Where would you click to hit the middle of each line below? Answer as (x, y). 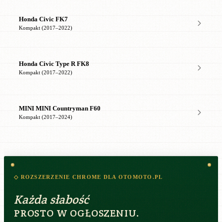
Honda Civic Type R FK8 (54, 64)
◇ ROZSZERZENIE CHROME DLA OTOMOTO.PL (88, 177)
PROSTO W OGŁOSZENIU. (77, 213)
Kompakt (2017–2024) (46, 117)
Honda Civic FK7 (43, 20)
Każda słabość (51, 199)
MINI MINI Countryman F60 (60, 109)
